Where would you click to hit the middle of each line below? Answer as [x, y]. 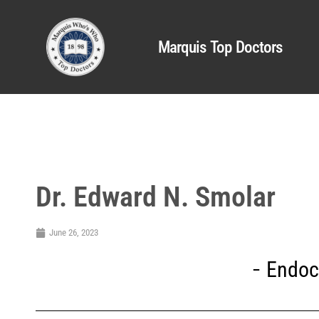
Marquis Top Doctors [220, 47]
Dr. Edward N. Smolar [156, 197]
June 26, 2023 [74, 232]
